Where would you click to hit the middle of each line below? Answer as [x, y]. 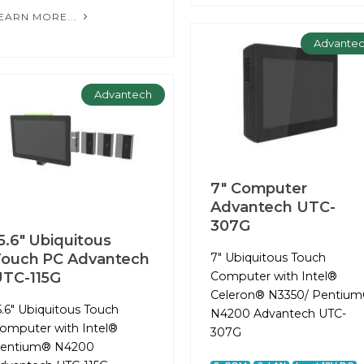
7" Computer [259, 189]
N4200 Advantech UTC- [278, 314]
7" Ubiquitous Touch [268, 258]
